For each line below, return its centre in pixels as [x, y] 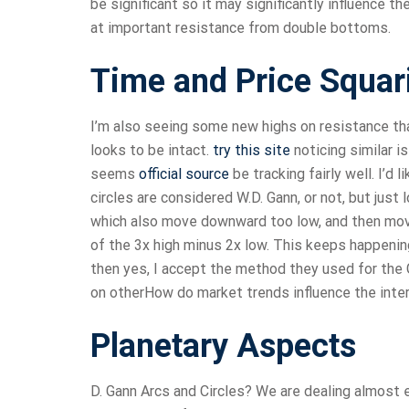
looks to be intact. [152, 151]
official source [184, 174]
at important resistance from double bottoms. [241, 28]
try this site [252, 151]
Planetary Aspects [223, 346]
